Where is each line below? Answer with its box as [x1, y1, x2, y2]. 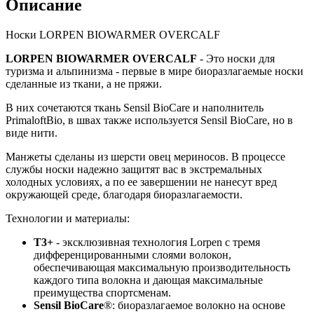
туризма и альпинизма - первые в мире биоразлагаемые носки [6, 64, 303, 77]
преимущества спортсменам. [34, 286, 171, 299]
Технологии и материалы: [6, 212, 130, 224]
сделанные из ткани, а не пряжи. [6, 77, 162, 90]
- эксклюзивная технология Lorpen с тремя [53, 235, 260, 248]
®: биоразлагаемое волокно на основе [104, 299, 285, 311]
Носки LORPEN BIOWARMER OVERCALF [6, 28, 220, 41]
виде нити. [6, 126, 57, 139]
